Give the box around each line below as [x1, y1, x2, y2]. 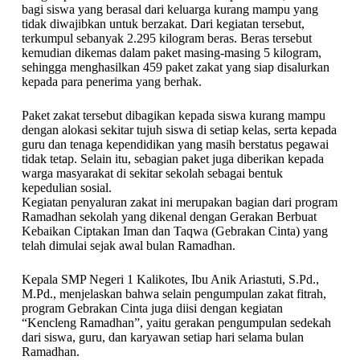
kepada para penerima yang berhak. [21, 75, 202, 88]
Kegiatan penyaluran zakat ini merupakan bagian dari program [21, 195, 337, 209]
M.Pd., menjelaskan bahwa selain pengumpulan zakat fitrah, [21, 287, 326, 301]
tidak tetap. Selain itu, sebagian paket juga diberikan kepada [21, 152, 324, 166]
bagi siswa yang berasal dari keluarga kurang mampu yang [21, 2, 318, 16]
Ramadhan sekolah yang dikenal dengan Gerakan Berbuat [21, 210, 317, 223]
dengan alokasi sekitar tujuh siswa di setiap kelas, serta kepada [21, 123, 337, 137]
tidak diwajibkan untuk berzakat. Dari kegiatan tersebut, [21, 17, 305, 31]
